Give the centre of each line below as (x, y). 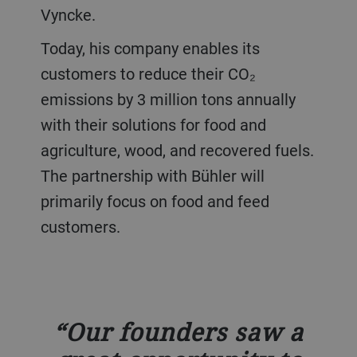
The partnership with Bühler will (152, 176)
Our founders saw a (184, 332)
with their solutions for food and (153, 125)
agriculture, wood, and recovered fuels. (177, 151)
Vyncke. (68, 15)
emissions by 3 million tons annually (168, 100)
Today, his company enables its (45, 49)
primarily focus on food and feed (155, 202)
